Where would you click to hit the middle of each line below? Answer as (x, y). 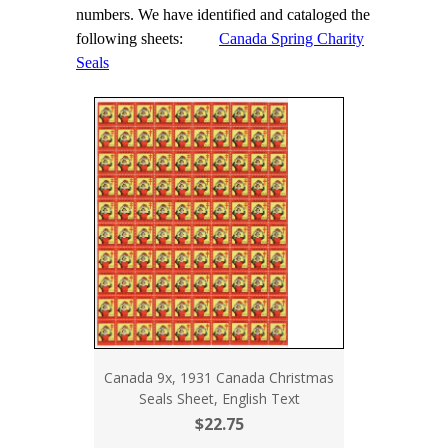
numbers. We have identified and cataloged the (223, 14)
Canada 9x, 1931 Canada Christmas (219, 377)
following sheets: (147, 38)
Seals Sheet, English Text (219, 398)
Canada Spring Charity (291, 38)
